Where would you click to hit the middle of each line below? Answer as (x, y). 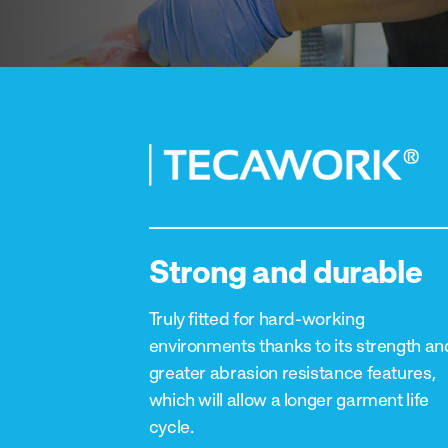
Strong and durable (285, 270)
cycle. (171, 426)
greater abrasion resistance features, (292, 372)
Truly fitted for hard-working (256, 318)
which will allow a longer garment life (288, 399)
